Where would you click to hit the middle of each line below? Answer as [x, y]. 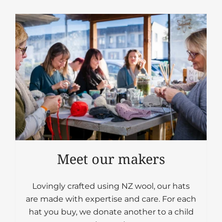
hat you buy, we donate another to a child [111, 212]
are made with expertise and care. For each [111, 199]
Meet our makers [111, 159]
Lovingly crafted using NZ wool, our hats [111, 186]
